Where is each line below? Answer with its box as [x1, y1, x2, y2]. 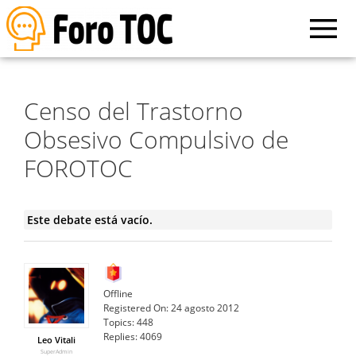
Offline [103, 286, 133, 300]
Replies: [103, 329, 137, 343]
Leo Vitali [37, 333, 75, 346]
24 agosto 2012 [171, 300, 239, 315]
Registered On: [103, 300, 168, 315]
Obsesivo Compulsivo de [24, 122, 288, 156]
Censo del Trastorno [24, 94, 243, 127]
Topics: [103, 315, 134, 329]
